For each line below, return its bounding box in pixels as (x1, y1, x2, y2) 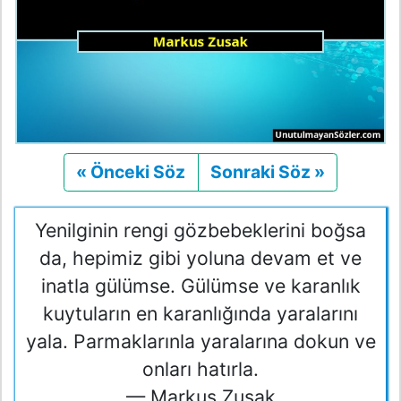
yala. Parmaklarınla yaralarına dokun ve (25, 328, 376, 353)
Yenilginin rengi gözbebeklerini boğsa (35, 218, 366, 242)
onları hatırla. (142, 356, 259, 380)
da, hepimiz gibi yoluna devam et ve (39, 245, 362, 269)
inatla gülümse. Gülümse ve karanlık (40, 273, 361, 297)
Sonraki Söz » (209, 161, 325, 183)
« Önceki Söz (76, 161, 186, 183)
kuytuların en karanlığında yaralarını (43, 301, 358, 325)
